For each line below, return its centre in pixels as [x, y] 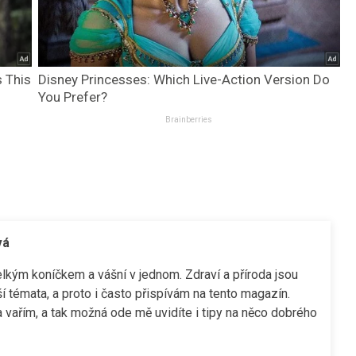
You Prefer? [72, 97]
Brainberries [189, 120]
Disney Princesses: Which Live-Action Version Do [184, 80]
